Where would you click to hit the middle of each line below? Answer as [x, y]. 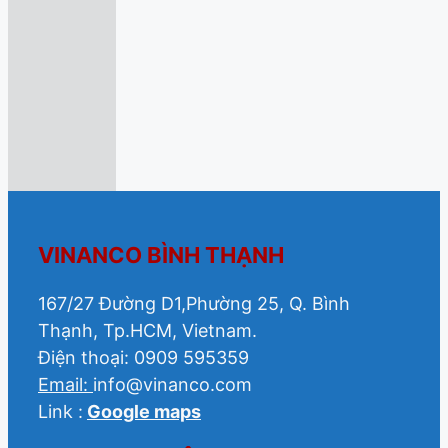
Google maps [144, 412]
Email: [65, 385]
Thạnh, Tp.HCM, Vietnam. [147, 331]
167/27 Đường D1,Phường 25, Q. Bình [194, 304]
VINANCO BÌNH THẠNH [161, 254]
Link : [60, 412]
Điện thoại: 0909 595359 [143, 358]
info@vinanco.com [172, 385]
